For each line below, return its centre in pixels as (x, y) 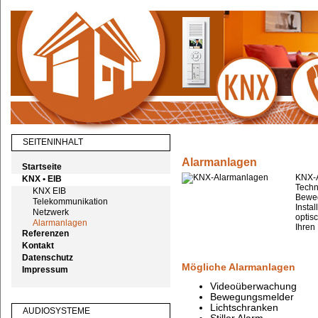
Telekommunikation (70, 202)
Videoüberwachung (253, 286)
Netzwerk (50, 212)
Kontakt (38, 246)
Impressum (45, 270)
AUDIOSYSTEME (56, 311)
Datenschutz (47, 258)
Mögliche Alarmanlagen (238, 267)
